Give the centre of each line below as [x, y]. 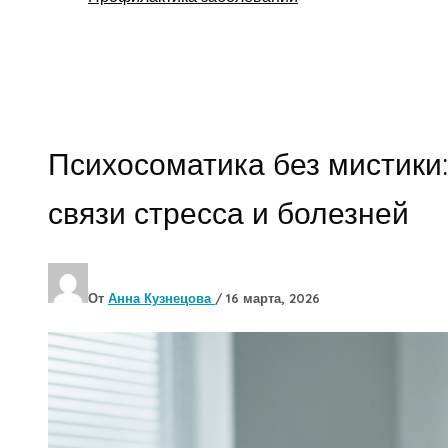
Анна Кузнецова [161, 297]
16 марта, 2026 [273, 297]
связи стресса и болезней [228, 212]
